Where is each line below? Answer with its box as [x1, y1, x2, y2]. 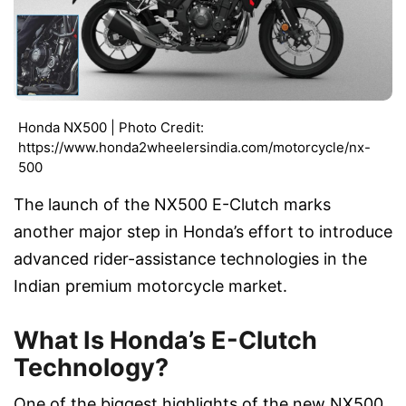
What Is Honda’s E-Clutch [14, 325, 317, 356]
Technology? [14, 353, 169, 383]
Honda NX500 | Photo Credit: [18, 119, 204, 137]
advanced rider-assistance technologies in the [14, 249, 367, 269]
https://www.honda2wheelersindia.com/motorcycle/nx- [18, 139, 371, 157]
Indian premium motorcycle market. [14, 276, 287, 296]
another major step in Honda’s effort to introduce [14, 222, 392, 242]
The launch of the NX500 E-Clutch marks [14, 195, 331, 215]
